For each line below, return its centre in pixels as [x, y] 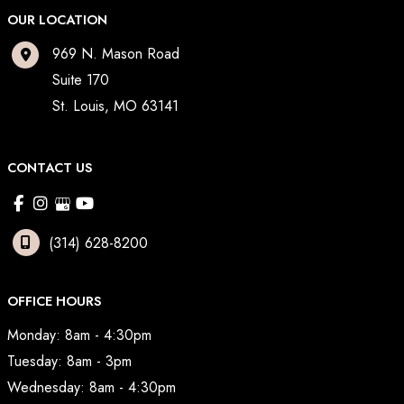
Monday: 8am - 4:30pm [79, 335]
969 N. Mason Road [116, 54]
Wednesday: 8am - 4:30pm [92, 388]
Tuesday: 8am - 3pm [69, 362]
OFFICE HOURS [55, 301]
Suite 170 [81, 80]
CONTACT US [50, 168]
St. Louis [78, 106]
